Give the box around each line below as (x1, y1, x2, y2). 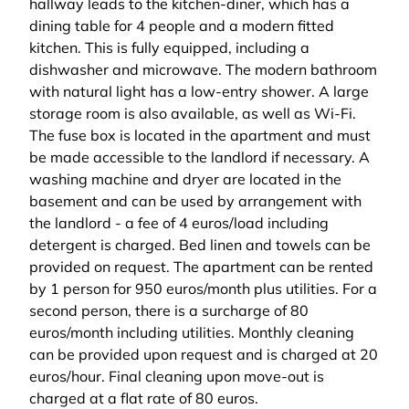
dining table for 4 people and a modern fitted (29, 16, 334, 35)
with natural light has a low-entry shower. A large (29, 82, 369, 100)
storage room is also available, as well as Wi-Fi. (29, 104, 356, 122)
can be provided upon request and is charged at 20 (29, 345, 378, 363)
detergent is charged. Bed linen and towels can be (29, 236, 371, 254)
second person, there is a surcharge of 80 (29, 301, 309, 320)
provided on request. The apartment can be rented (29, 257, 373, 276)
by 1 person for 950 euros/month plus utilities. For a (29, 279, 377, 298)
